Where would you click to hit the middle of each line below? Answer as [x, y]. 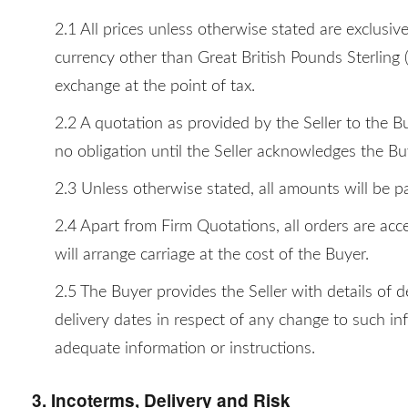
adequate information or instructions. [185, 349]
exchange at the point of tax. [155, 87]
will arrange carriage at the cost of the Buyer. [212, 255]
